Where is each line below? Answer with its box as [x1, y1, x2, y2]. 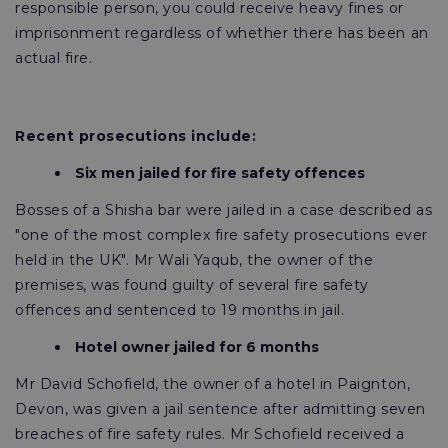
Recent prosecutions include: [15, 127, 257, 145]
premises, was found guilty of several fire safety [15, 276, 369, 294]
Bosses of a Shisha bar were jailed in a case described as [15, 201, 433, 219]
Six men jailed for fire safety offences [75, 164, 365, 182]
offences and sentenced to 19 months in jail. [15, 301, 345, 319]
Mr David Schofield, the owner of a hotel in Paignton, [15, 375, 411, 393]
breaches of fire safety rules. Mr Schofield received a [15, 425, 405, 443]
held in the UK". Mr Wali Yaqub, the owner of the [15, 251, 374, 269]
